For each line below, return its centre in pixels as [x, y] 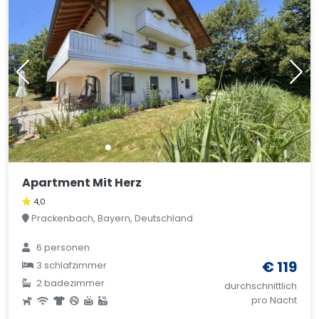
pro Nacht [274, 300]
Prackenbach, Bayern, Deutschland [111, 219]
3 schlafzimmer [71, 266]
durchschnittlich [260, 286]
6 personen [62, 248]
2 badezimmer [70, 283]
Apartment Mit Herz [82, 183]
